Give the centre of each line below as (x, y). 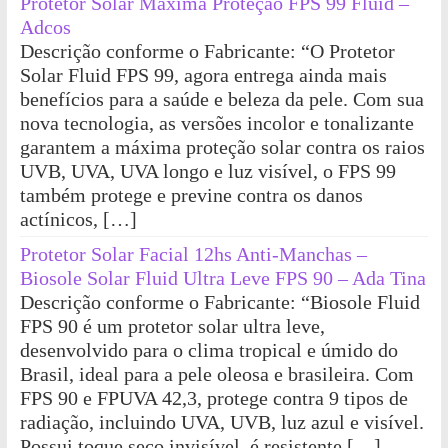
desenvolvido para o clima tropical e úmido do (208, 350)
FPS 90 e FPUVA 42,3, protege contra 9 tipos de (213, 398)
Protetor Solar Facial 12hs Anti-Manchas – (193, 254)
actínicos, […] (78, 219)
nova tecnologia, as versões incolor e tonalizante (216, 123)
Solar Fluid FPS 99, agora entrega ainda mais (203, 75)
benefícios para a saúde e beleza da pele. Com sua (221, 99)
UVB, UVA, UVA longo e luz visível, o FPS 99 (207, 171)
